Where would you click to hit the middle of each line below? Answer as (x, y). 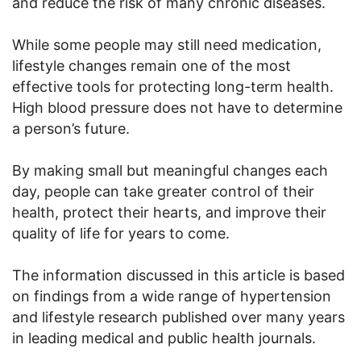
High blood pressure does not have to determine (177, 107)
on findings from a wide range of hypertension (172, 296)
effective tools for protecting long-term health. (173, 86)
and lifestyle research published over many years (178, 317)
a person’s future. (71, 128)
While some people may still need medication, (167, 44)
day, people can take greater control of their (163, 191)
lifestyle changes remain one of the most (151, 65)
